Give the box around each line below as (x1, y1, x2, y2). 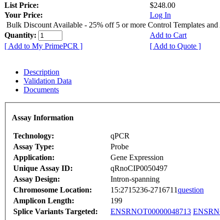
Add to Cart (150, 30, 187, 39)
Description (24, 67, 59, 76)
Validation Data (24, 76, 72, 85)
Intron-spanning (110, 175, 160, 184)
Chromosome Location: (13, 186, 92, 194)
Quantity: (4, 30, 38, 39)
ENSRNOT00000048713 (110, 207, 191, 216)
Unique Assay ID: (13, 164, 73, 173)
